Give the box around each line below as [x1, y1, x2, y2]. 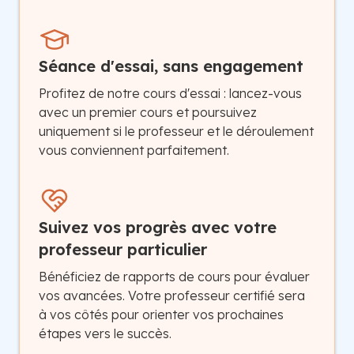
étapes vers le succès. [39, 325, 171, 341]
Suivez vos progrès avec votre [39, 217, 277, 237]
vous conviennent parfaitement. [39, 141, 229, 158]
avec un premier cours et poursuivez [39, 104, 257, 120]
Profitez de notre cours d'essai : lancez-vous [39, 85, 302, 101]
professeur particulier [39, 239, 207, 259]
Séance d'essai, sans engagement [39, 55, 303, 76]
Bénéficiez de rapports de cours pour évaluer [39, 268, 310, 284]
